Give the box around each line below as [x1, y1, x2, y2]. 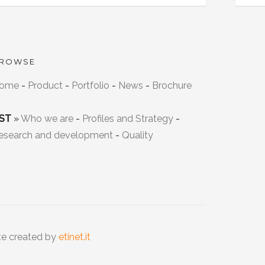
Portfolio [72, 79, 109, 91]
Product [28, 79, 63, 91]
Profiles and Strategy [82, 112, 173, 124]
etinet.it [59, 231, 91, 243]
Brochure [152, 79, 192, 91]
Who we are [21, 112, 73, 124]
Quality [122, 129, 153, 141]
